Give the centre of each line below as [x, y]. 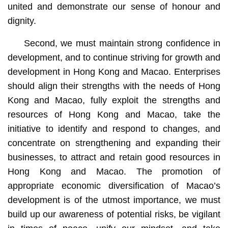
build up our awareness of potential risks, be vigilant [114, 214]
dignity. [22, 21]
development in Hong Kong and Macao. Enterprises [114, 72]
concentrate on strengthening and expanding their [114, 143]
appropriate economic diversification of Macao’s [114, 186]
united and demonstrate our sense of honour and [114, 6]
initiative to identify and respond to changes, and [114, 129]
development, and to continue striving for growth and [114, 57]
